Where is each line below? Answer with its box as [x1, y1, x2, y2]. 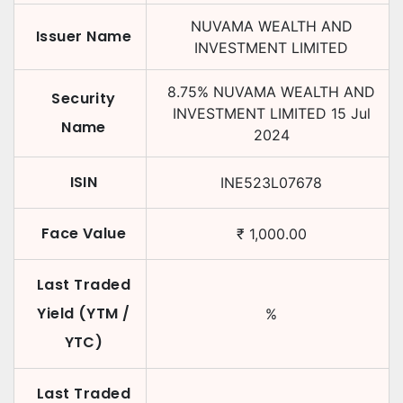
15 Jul [330, 104, 371, 122]
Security [51, 88, 116, 109]
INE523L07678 [220, 174, 322, 192]
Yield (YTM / [37, 303, 130, 324]
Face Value [40, 223, 127, 244]
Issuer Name [35, 26, 132, 47]
